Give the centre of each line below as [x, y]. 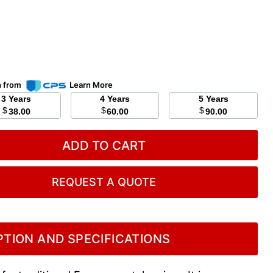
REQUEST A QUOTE [104, 182]
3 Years [20, 99]
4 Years [118, 99]
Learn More [91, 85]
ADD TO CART [104, 146]
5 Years [217, 99]
